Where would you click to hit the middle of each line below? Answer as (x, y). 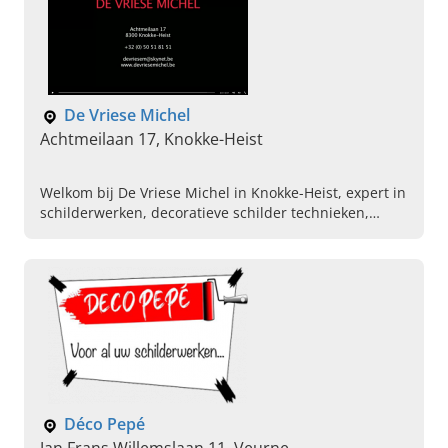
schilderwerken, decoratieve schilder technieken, (204, 213)
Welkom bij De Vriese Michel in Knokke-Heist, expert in (223, 193)
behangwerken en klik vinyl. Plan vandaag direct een (216, 233)
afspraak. (71, 253)
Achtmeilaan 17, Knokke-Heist (151, 139)
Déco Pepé (104, 424)
